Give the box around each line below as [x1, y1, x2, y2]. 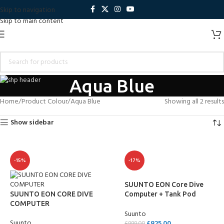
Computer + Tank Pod [124, 190, 196, 198]
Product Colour [21, 96, 67, 107]
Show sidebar [10, 117, 54, 128]
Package [124, 199, 153, 207]
